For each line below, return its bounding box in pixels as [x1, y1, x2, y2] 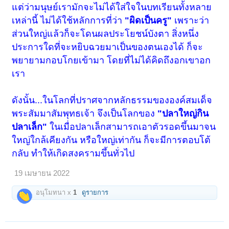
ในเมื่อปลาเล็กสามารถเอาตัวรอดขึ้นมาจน [47, 122, 216, 132]
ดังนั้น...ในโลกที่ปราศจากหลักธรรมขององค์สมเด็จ [12, 95, 213, 106]
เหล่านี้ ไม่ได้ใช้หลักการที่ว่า [12, 15, 125, 26]
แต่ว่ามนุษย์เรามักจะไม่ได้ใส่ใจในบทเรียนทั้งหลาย [12, 2, 212, 13]
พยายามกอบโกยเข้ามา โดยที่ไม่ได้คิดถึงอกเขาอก [12, 55, 211, 66]
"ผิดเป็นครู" [125, 15, 172, 26]
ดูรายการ [82, 189, 109, 197]
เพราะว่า [172, 15, 210, 26]
